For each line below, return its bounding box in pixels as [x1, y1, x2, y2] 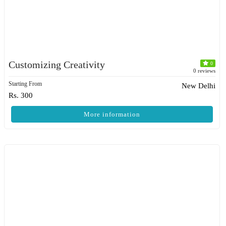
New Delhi [182, 82, 215, 90]
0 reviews [193, 68, 215, 74]
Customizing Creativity [9, 59, 105, 70]
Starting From [9, 80, 42, 87]
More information [84, 110, 140, 118]
